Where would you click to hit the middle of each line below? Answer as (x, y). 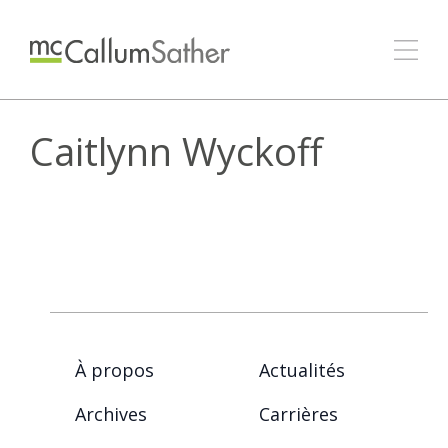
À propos (114, 369)
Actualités (302, 369)
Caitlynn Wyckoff (176, 151)
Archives (111, 413)
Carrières (298, 413)
